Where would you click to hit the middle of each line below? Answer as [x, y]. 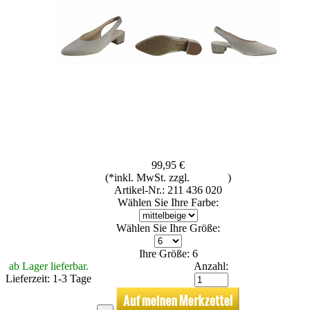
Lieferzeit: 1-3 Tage [48, 278]
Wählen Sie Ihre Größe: [168, 228]
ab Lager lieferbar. [48, 266]
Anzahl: [211, 266]
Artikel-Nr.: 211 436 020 [168, 190]
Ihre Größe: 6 [168, 253]
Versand [210, 177]
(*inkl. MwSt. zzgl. [149, 177]
